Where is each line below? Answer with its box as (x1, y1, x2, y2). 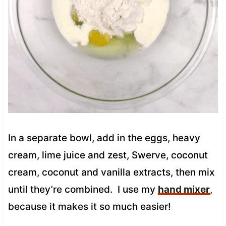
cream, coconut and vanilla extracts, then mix (8, 166, 214, 178)
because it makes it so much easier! (8, 200, 171, 212)
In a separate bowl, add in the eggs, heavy (8, 132, 200, 144)
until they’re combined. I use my (8, 183, 158, 195)
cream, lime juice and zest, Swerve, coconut (8, 149, 208, 161)
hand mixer (157, 183, 210, 195)
